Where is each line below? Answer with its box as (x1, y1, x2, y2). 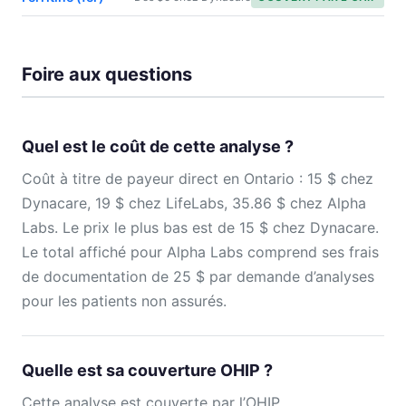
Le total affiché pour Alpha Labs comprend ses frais (22, 242, 379, 261)
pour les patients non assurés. (22, 291, 227, 310)
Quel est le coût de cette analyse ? (22, 136, 294, 156)
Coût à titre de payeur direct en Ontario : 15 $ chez (22, 169, 373, 188)
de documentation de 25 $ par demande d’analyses (22, 266, 374, 285)
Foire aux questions (22, 63, 192, 85)
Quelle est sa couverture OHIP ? (22, 360, 273, 380)
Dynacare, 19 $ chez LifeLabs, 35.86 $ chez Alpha (22, 193, 366, 212)
